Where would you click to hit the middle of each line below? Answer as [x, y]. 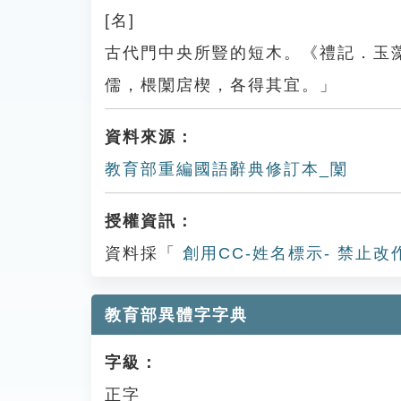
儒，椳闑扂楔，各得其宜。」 [221, 85]
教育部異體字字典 [176, 315]
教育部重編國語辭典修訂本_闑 [226, 169]
